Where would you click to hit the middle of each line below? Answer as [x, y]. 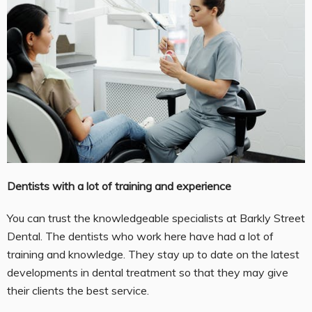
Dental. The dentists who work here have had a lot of [140, 236]
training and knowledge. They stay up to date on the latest [153, 255]
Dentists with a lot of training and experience [119, 186]
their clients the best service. [78, 291]
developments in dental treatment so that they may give [148, 273]
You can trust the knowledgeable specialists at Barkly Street [156, 218]
